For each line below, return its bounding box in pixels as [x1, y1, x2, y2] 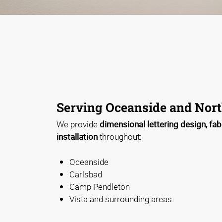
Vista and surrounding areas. [69, 193, 174, 205]
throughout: [98, 131, 142, 143]
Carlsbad [69, 168, 102, 180]
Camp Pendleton [69, 181, 130, 193]
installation [56, 131, 98, 143]
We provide [56, 118, 100, 130]
